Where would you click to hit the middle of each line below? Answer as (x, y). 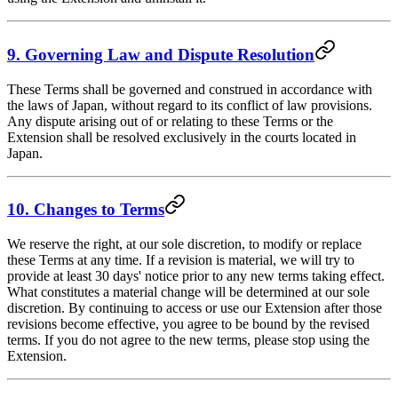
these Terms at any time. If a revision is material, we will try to (181, 260)
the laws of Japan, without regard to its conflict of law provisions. (190, 105)
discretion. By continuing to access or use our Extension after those (195, 308)
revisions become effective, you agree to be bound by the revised (188, 324)
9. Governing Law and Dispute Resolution (161, 55)
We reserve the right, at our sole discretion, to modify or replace (184, 244)
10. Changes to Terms (86, 210)
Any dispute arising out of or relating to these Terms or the (170, 121)
